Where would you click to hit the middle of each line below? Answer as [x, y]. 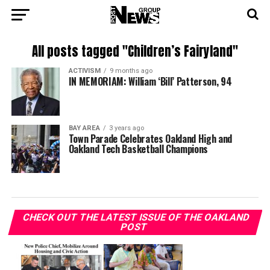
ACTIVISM [84, 71]
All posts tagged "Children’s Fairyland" [135, 52]
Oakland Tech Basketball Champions [138, 149]
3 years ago [126, 128]
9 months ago [131, 71]
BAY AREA [84, 128]
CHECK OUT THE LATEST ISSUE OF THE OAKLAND [136, 217]
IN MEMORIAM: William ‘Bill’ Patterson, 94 [150, 81]
